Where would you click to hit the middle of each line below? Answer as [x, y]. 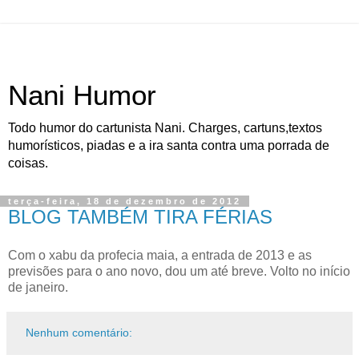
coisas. [28, 163]
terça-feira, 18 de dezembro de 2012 [125, 201]
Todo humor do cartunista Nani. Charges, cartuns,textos [165, 128]
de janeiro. [38, 287]
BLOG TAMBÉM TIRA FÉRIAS [140, 217]
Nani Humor [82, 95]
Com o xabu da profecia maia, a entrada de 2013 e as [160, 255]
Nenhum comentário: [79, 332]
